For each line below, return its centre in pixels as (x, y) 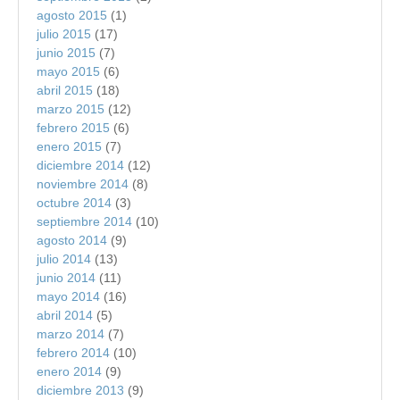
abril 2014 (65, 315)
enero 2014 (69, 371)
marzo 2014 (71, 333)
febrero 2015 (73, 127)
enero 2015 (69, 146)
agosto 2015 (72, 15)
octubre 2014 (74, 202)
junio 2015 (66, 52)
